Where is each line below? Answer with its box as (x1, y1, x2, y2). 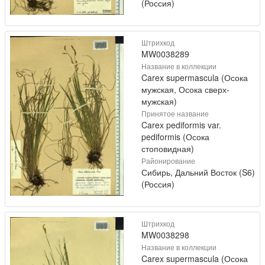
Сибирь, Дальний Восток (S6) (141, 166, 255, 178)
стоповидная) (141, 143, 194, 154)
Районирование (141, 156, 195, 166)
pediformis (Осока (141, 131, 209, 143)
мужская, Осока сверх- (141, 83, 230, 95)
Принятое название (141, 108, 209, 118)
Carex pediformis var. (141, 119, 221, 131)
